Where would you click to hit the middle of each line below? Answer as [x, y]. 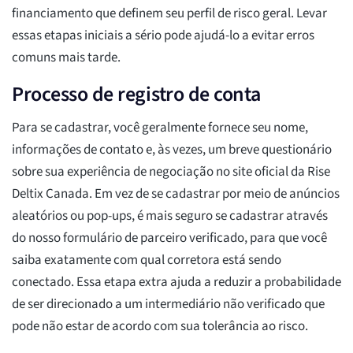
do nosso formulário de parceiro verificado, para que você [169, 238]
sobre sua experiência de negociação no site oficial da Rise [171, 172]
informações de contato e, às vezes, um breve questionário [172, 150]
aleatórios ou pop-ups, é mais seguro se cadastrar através [170, 216]
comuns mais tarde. [66, 58]
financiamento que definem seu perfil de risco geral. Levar [169, 14]
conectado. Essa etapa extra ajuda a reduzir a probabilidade [176, 282]
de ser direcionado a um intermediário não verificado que [168, 305]
